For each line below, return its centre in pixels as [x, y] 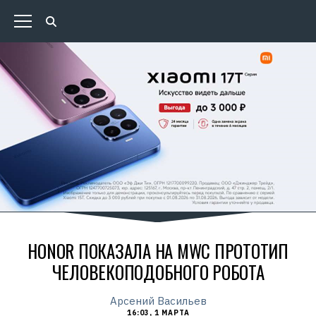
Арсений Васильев [158, 301]
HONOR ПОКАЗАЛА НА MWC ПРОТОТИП [158, 251]
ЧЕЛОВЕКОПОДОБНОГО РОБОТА [158, 272]
